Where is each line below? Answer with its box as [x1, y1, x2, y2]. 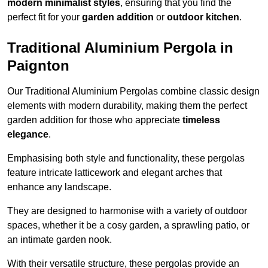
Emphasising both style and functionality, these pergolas [7, 153, 245, 164]
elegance [7, 129, 48, 140]
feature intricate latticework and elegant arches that [7, 167, 222, 178]
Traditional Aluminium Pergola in [7, 39, 233, 56]
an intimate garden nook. [7, 234, 112, 245]
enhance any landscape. [7, 182, 111, 193]
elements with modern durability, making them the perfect [7, 100, 247, 111]
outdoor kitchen [167, 12, 239, 23]
